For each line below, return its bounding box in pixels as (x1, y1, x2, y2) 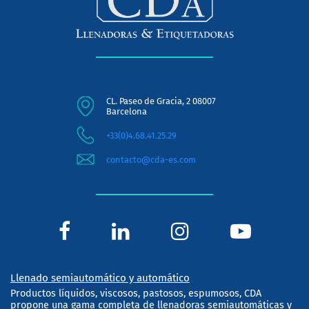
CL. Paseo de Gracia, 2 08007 (106, 95, 216, 106)
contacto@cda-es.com (106, 154, 196, 165)
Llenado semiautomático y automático (10, 272, 190, 285)
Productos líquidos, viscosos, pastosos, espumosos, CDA (10, 288, 261, 300)
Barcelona (106, 106, 147, 117)
